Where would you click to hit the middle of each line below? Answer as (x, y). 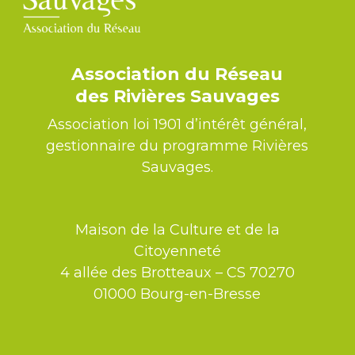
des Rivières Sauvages (177, 96)
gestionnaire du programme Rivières (177, 145)
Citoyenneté (177, 251)
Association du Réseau (177, 74)
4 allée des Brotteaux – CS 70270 (177, 272)
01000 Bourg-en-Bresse (177, 294)
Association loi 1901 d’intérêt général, (177, 124)
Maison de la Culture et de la (177, 229)
